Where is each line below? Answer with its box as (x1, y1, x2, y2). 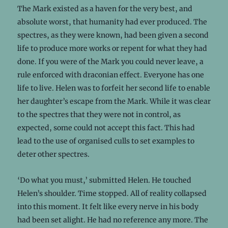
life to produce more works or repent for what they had (17, 43, 207, 53)
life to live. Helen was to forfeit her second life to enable (17, 83, 210, 93)
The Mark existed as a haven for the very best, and (17, 4, 192, 13)
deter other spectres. (17, 149, 90, 159)
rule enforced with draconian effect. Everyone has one (17, 70, 204, 79)
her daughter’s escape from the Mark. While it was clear (17, 96, 211, 106)
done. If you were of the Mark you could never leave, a (17, 56, 204, 66)
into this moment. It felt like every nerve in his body (17, 202, 198, 211)
